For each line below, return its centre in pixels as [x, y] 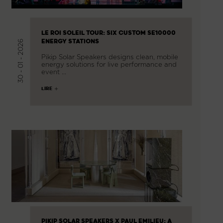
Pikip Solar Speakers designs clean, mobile [110, 57]
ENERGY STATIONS [70, 42]
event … [54, 72]
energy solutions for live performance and [109, 64]
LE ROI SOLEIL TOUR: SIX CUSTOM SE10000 [108, 33]
